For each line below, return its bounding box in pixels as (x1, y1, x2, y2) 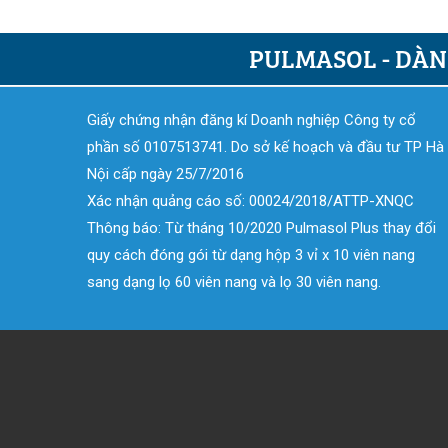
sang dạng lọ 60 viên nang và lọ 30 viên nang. (87, 272, 381, 291)
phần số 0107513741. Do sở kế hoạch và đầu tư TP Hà (87, 137, 444, 156)
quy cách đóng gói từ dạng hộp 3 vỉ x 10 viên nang (87, 245, 415, 264)
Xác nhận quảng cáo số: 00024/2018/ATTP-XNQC (87, 191, 414, 210)
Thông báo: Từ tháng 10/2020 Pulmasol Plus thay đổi (87, 218, 436, 237)
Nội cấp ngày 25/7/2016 (87, 164, 244, 183)
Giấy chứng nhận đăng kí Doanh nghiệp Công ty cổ (87, 110, 416, 129)
